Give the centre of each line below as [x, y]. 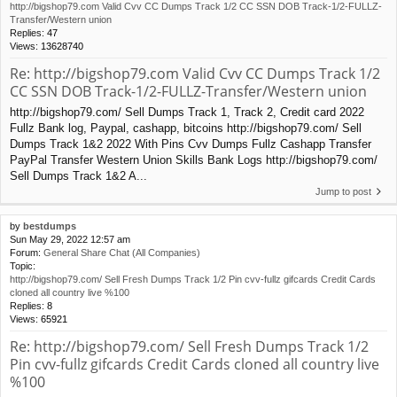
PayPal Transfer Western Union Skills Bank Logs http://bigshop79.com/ [194, 160]
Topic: [23, 265]
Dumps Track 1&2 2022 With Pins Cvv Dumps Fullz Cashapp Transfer [191, 144]
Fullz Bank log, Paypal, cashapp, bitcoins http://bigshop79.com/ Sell [186, 128]
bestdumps [50, 226]
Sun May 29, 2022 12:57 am [70, 239]
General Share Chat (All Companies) [122, 252]
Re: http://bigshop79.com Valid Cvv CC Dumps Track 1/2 [195, 74]
